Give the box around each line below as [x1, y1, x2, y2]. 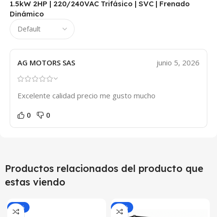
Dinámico [10, 9, 44, 18]
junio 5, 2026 [156, 57, 200, 67]
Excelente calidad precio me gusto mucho [17, 90, 155, 100]
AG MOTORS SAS [17, 57, 75, 67]
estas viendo [5, 175, 65, 188]
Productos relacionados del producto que [5, 162, 203, 174]
